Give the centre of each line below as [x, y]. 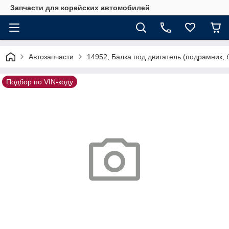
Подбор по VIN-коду [40, 82]
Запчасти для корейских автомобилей [80, 8]
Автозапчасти [51, 57]
